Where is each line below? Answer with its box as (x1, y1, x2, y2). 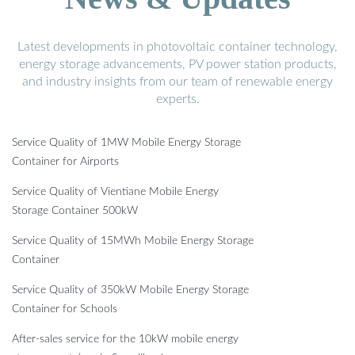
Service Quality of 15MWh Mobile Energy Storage (12, 235, 254, 246)
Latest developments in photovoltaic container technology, (17, 40, 338, 53)
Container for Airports (12, 155, 119, 167)
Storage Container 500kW (12, 204, 138, 216)
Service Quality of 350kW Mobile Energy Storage (12, 284, 249, 296)
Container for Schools (12, 303, 117, 315)
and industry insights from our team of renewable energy (22, 74, 333, 88)
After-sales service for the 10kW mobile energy (12, 333, 239, 345)
